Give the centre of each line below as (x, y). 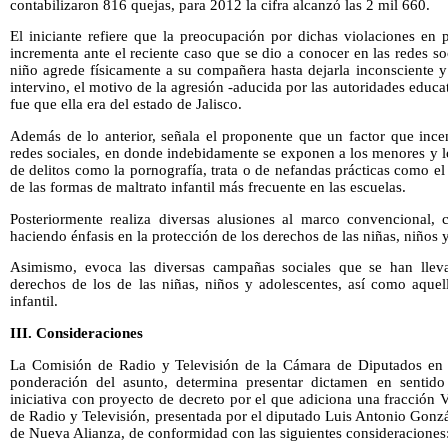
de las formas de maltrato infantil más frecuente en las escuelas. (208, 187)
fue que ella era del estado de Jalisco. (126, 104)
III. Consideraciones (76, 332)
